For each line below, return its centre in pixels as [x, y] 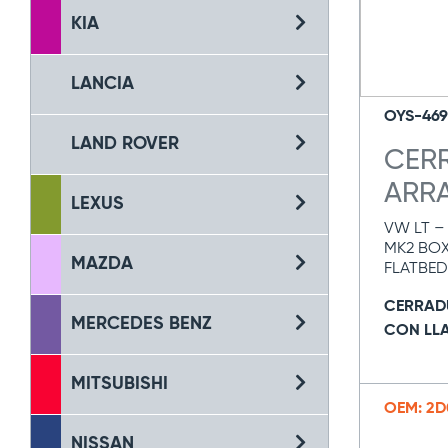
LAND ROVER [125, 144]
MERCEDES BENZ [141, 324]
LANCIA [102, 84]
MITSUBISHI [119, 384]
